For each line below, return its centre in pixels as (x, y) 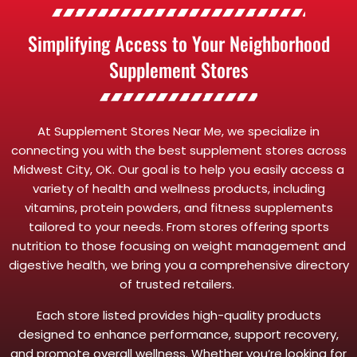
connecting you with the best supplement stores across (178, 150)
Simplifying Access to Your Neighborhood (178, 43)
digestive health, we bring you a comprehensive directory (178, 265)
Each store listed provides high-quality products (178, 315)
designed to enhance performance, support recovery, (178, 334)
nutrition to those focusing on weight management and (178, 245)
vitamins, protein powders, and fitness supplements (178, 207)
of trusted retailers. (178, 284)
